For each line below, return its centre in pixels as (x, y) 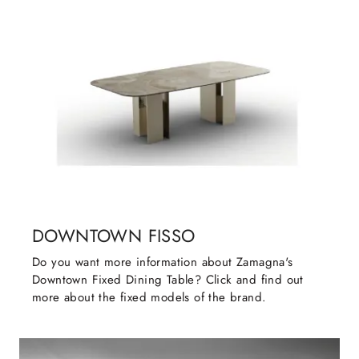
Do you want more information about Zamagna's (163, 262)
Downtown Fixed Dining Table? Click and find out (168, 280)
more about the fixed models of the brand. (149, 298)
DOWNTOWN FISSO (114, 236)
